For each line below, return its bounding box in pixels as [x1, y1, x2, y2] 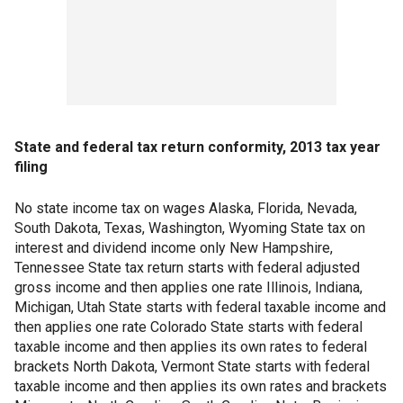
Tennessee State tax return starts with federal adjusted [14, 259, 360, 277]
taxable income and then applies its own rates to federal [14, 338, 367, 356]
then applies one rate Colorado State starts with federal [14, 318, 363, 336]
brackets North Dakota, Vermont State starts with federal [14, 358, 370, 376]
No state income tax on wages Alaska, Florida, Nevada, [14, 200, 357, 218]
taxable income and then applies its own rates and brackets [14, 378, 387, 396]
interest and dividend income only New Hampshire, [14, 239, 333, 257]
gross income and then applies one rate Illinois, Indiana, [14, 279, 363, 297]
